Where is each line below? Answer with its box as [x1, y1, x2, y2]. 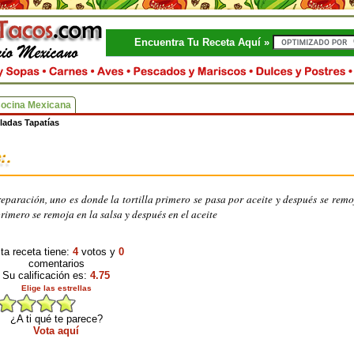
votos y [78, 246, 119, 258]
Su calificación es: [2, 269, 90, 281]
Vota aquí [33, 325, 79, 337]
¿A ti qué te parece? [9, 313, 103, 325]
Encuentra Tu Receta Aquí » [134, 36, 273, 48]
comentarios [28, 258, 85, 269]
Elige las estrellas [21, 284, 92, 292]
